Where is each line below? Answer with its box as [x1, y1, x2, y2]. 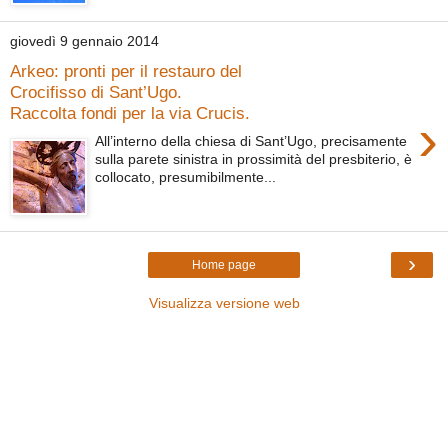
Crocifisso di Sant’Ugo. [10, 81, 182, 102]
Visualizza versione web [148, 294, 300, 311]
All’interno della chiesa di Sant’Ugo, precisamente [95, 133, 408, 150]
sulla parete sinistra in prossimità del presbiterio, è [95, 151, 413, 168]
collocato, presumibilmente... [95, 169, 277, 186]
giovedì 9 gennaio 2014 [10, 33, 159, 50]
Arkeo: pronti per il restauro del [10, 60, 242, 81]
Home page [192, 257, 256, 272]
